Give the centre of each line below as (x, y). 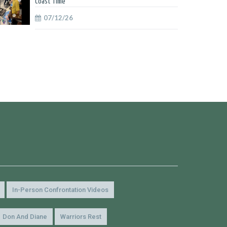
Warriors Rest (81, 217)
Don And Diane (25, 217)
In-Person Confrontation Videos (60, 190)
